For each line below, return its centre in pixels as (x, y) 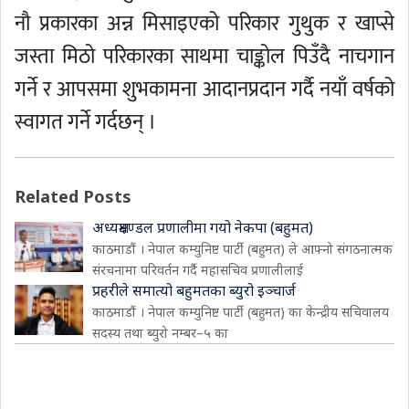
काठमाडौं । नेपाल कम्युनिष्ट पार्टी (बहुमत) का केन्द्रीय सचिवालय (241, 312)
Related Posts (73, 196)
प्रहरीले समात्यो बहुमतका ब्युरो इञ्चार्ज (194, 290)
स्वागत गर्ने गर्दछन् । (85, 122)
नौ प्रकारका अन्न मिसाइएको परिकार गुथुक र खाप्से (204, 24)
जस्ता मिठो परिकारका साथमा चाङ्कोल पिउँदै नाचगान (204, 57)
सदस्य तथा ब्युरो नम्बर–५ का (160, 333)
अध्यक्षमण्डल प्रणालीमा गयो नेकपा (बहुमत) (203, 227)
